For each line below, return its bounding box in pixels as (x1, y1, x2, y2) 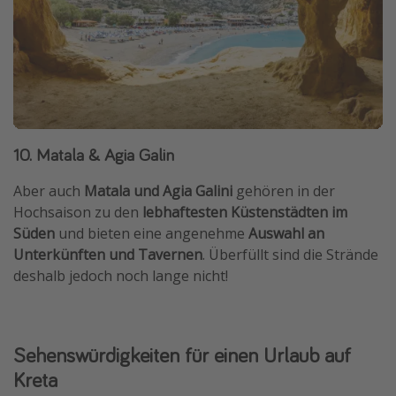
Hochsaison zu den (13, 202, 139, 223)
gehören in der (232, 181, 335, 202)
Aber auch (13, 181, 84, 202)
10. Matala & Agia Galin (13, 143, 174, 166)
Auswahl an (248, 224, 324, 244)
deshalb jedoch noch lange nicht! (13, 266, 228, 286)
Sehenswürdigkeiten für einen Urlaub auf (13, 341, 351, 369)
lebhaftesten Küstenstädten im (139, 202, 347, 223)
